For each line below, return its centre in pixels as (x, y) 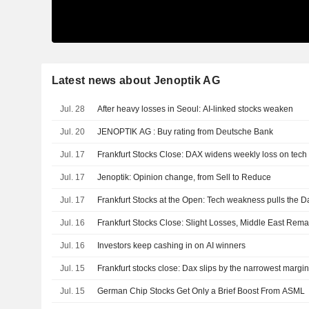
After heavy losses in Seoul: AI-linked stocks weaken (196, 109)
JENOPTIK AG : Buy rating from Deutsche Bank (216, 131)
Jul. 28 (72, 109)
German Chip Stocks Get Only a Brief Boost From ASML (201, 291)
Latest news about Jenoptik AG (136, 80)
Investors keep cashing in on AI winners (172, 245)
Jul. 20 (72, 131)
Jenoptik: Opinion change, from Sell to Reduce (185, 177)
